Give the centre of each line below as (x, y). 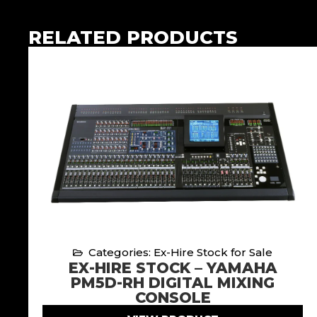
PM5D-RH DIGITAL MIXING (173, 282)
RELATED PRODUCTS (133, 37)
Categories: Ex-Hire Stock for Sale (181, 252)
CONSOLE (173, 297)
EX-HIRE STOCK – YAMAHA (173, 267)
